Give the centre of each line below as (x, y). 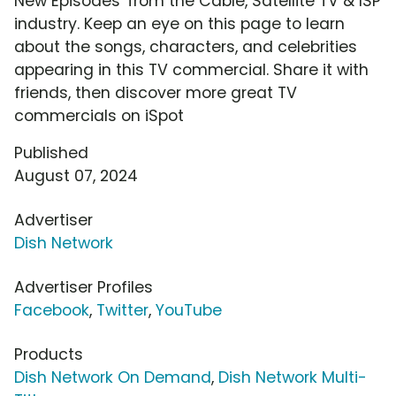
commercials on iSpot (99, 116)
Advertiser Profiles (84, 288)
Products (49, 355)
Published (51, 153)
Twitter (122, 311)
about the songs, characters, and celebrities (186, 47)
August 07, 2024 (76, 176)
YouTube (189, 311)
